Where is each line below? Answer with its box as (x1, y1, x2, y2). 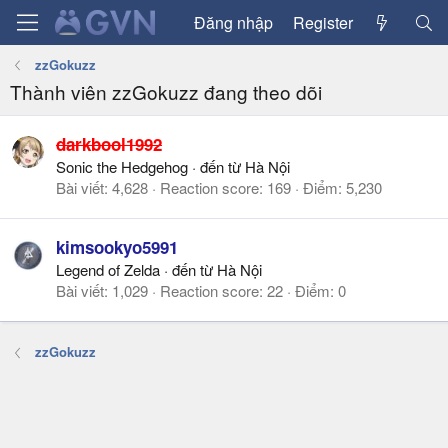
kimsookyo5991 (56, 235, 178, 260)
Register (292, 10, 353, 34)
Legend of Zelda (56, 259, 160, 281)
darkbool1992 (56, 132, 162, 157)
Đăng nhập (193, 10, 273, 34)
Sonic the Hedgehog (56, 156, 188, 178)
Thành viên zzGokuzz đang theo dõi (10, 78, 322, 105)
